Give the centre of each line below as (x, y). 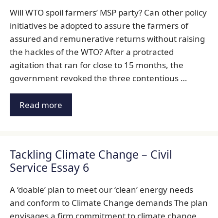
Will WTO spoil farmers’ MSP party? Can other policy (108, 12)
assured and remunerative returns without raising (107, 38)
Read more (41, 105)
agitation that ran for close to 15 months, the (97, 65)
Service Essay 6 (49, 168)
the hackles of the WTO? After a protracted (92, 52)
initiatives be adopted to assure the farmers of (99, 25)
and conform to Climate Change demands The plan (109, 203)
